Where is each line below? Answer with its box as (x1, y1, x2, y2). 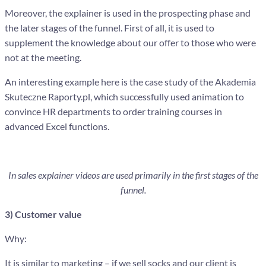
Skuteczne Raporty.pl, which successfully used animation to (5, 90, 244, 102)
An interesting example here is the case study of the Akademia (5, 75, 256, 87)
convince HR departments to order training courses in (5, 105, 222, 117)
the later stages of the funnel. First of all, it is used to (5, 21, 214, 33)
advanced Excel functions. (5, 120, 109, 132)
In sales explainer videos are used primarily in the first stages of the (8, 169, 258, 180)
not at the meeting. (5, 51, 81, 63)
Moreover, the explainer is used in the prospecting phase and (5, 7, 251, 18)
